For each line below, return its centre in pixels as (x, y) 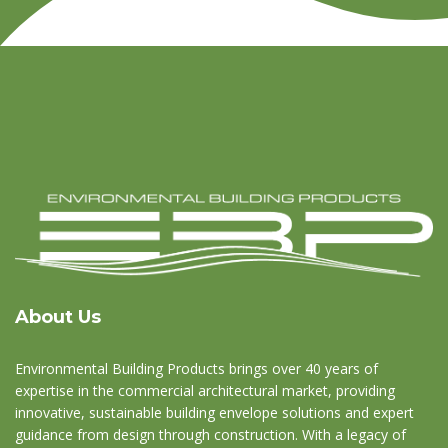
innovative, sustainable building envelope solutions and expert (214, 413)
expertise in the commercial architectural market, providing (205, 391)
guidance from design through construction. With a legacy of (210, 435)
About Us (58, 317)
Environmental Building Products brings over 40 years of (196, 369)
